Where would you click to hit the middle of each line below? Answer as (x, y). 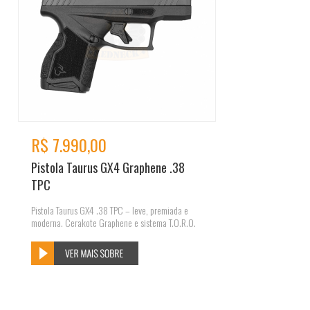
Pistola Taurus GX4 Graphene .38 (108, 167)
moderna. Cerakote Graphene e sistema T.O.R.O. (113, 223)
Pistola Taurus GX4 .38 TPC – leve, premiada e (110, 210)
